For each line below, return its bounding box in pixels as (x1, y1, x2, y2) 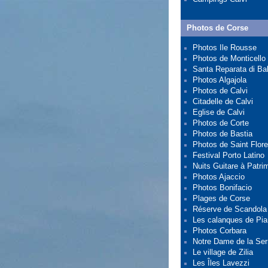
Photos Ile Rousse (193, 43, 257, 52)
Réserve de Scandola (193, 205, 267, 214)
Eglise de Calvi (193, 108, 245, 117)
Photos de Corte (193, 118, 249, 127)
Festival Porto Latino (193, 151, 264, 160)
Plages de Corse (193, 194, 250, 203)
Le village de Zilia (193, 248, 253, 257)
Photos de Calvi (193, 86, 248, 95)
